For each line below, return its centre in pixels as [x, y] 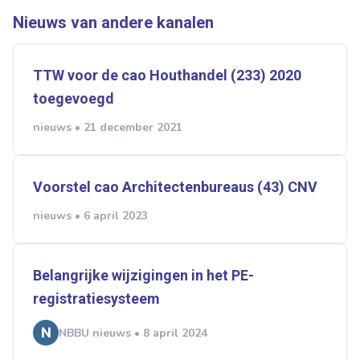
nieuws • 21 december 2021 [108, 128]
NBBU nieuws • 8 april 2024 [133, 333]
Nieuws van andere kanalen [113, 23]
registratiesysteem [96, 299]
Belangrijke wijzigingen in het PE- [143, 276]
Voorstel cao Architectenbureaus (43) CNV [175, 187]
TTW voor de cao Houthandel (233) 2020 [167, 76]
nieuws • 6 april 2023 [90, 216]
